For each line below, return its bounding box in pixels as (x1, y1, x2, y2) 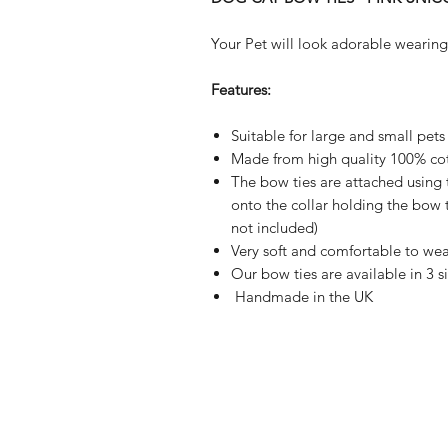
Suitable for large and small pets (230, 126, 445, 145)
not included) (230, 218, 318, 237)
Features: (210, 80, 271, 99)
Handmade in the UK (230, 287, 373, 306)
